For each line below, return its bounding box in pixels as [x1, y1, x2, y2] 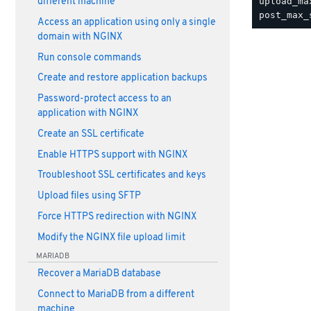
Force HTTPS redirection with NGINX [37, 210, 196, 223]
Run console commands [37, 51, 142, 64]
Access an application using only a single [37, 16, 216, 28]
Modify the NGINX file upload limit [37, 231, 185, 244]
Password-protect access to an [37, 93, 171, 106]
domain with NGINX [37, 31, 122, 43]
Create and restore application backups [37, 72, 208, 85]
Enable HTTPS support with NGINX [37, 149, 187, 161]
